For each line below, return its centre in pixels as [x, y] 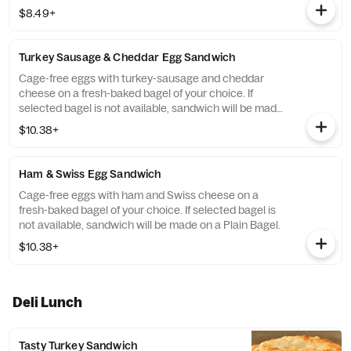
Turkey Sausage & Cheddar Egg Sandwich [127, 57]
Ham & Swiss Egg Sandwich [90, 174]
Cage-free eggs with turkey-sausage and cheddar [141, 78]
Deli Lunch [47, 302]
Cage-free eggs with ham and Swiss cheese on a [139, 195]
